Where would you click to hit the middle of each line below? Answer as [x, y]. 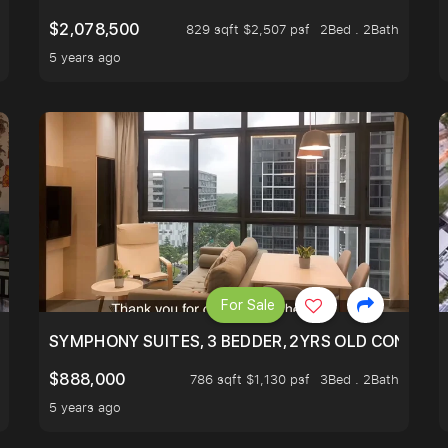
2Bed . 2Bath [359, 29]
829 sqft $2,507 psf [248, 29]
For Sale [248, 304]
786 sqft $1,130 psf [250, 379]
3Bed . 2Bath [359, 379]
